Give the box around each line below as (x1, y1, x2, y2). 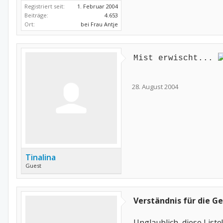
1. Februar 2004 (77, 2, 118, 10)
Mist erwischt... (133, 54, 218, 63)
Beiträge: (24, 11, 48, 19)
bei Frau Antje (81, 20, 118, 28)
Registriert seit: (24, 2, 65, 10)
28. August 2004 (132, 82, 178, 91)
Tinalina (25, 152, 56, 163)
